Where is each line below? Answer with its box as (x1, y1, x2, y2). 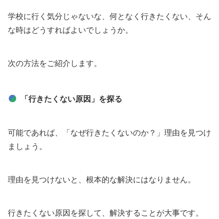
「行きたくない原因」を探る (21, 95, 122, 103)
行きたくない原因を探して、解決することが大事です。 (8, 209, 203, 217)
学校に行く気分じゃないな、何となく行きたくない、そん (8, 12, 211, 21)
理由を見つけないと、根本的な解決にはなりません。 (8, 175, 196, 184)
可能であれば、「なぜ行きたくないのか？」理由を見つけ (8, 129, 211, 137)
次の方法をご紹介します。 (8, 59, 102, 67)
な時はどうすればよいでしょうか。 (8, 26, 133, 34)
